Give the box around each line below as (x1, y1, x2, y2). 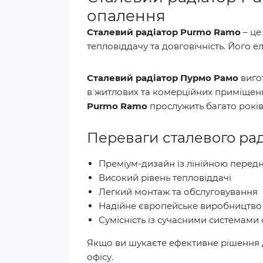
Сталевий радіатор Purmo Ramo (87, 26, 241, 38)
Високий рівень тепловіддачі (99, 171, 231, 183)
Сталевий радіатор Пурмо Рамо (87, 72, 238, 83)
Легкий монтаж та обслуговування (99, 186, 258, 197)
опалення (87, 6, 166, 25)
